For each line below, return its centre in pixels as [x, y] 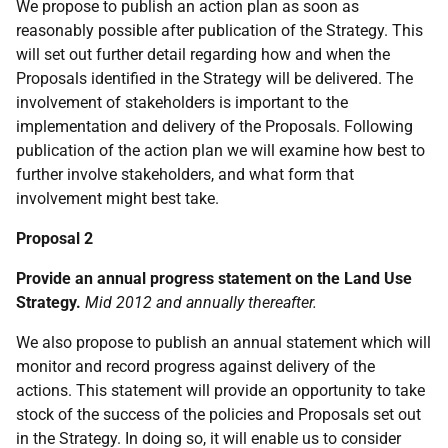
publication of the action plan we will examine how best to [220, 150]
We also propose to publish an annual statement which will [223, 342]
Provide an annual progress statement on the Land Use [214, 278]
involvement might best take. [117, 198]
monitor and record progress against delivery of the [195, 366]
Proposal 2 [54, 238]
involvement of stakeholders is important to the [182, 102]
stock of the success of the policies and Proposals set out [218, 414]
